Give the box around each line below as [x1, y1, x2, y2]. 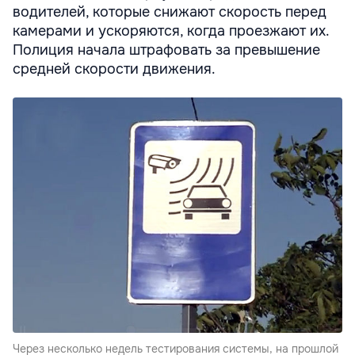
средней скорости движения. [13, 60, 216, 78]
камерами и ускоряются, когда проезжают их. [13, 22, 329, 40]
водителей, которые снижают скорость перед [13, 3, 326, 21]
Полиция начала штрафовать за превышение [13, 41, 320, 59]
